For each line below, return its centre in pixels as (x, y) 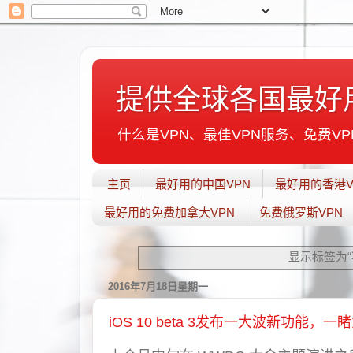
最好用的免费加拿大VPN (169, 213)
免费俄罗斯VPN (301, 213)
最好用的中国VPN (203, 184)
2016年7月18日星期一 (158, 286)
